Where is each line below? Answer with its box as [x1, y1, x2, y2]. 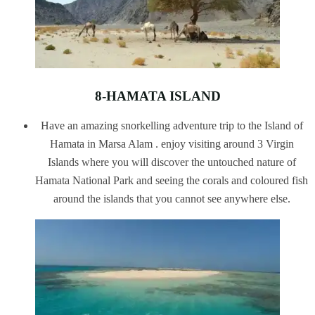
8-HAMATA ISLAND [94, 88, 221, 103]
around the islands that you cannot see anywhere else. [53, 192, 290, 205]
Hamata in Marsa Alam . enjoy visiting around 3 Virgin [49, 137, 294, 150]
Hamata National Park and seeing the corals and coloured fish [35, 174, 308, 186]
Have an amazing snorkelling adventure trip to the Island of [40, 119, 303, 131]
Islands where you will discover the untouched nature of [47, 155, 296, 168]
